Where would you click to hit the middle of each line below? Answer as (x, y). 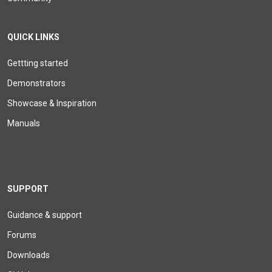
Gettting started (38, 63)
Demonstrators (36, 83)
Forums (22, 235)
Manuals (24, 123)
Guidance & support (45, 215)
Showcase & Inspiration (52, 103)
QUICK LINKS (33, 37)
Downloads (29, 255)
